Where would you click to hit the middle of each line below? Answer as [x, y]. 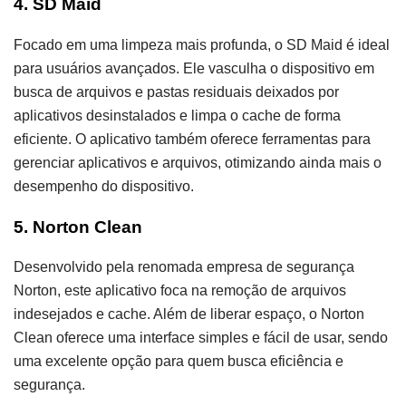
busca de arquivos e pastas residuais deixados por [176, 92]
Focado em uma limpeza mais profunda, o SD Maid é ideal [202, 44]
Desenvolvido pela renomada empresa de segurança [184, 267]
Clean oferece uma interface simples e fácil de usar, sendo [201, 338]
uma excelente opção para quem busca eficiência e [179, 362]
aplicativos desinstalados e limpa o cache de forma [177, 115]
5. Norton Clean [78, 227]
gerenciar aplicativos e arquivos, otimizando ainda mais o [198, 162]
